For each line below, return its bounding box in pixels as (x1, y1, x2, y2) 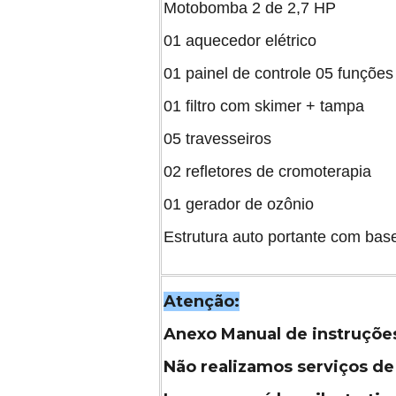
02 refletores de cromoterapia (164, 162, 371, 180)
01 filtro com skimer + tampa (164, 96, 364, 115)
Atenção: (164, 291, 240, 311)
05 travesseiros (164, 129, 276, 148)
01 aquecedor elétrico (164, 31, 321, 49)
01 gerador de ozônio (164, 194, 318, 213)
